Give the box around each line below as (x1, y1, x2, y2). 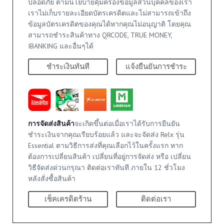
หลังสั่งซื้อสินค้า (27, 174, 75, 183)
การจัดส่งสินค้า (27, 119, 74, 128)
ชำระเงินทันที (46, 61, 89, 71)
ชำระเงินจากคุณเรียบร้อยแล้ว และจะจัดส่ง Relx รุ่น (27, 130, 184, 139)
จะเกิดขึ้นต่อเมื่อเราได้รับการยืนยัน (74, 119, 180, 128)
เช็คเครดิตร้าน (44, 194, 91, 204)
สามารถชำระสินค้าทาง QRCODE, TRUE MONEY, (27, 30, 172, 39)
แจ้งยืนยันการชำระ (125, 61, 187, 71)
